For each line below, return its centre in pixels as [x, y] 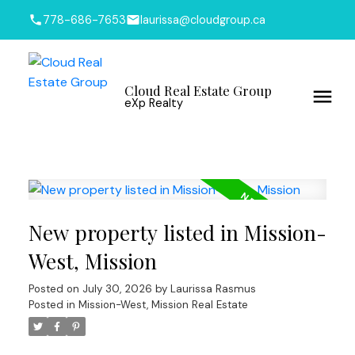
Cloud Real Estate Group [198, 90]
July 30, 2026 [117, 289]
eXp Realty [153, 103]
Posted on [55, 289]
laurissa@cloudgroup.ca [202, 20]
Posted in [52, 305]
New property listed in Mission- [177, 233]
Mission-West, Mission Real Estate [163, 305]
